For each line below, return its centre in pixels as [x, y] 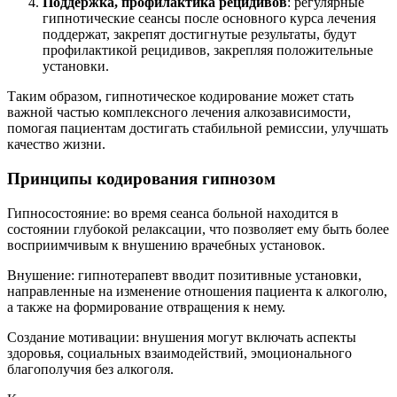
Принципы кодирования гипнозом [141, 179]
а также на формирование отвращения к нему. [146, 307]
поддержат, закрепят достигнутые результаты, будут [199, 35]
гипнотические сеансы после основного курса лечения [209, 19]
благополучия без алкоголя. [90, 369]
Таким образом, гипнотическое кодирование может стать [180, 97]
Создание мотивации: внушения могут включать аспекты [182, 337]
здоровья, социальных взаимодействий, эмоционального [179, 353]
